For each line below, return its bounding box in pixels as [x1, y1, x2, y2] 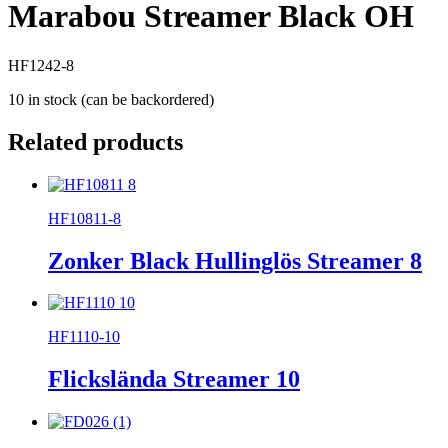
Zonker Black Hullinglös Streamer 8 [48, 247, 422, 274]
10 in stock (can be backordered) [8, 90, 214, 108]
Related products [8, 128, 183, 155]
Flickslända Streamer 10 [48, 366, 300, 393]
